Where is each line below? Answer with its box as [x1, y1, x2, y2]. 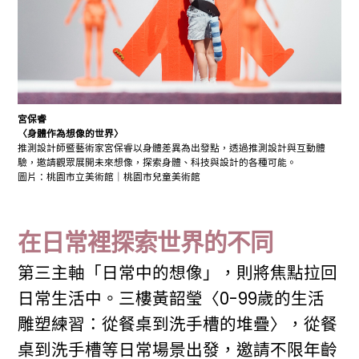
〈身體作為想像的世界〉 [18, 127, 124, 141]
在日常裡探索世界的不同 [18, 226, 274, 260]
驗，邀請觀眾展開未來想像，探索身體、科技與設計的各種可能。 [18, 156, 297, 170]
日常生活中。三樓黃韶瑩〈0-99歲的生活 [18, 287, 325, 311]
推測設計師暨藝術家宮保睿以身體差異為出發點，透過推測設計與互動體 [18, 142, 326, 155]
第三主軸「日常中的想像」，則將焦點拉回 [18, 261, 338, 285]
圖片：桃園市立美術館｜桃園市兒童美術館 [18, 171, 208, 184]
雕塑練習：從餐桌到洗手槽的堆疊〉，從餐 [18, 313, 338, 337]
